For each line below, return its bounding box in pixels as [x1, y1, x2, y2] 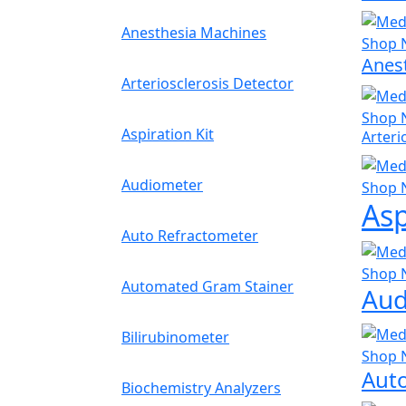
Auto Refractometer [121, 226, 258, 246]
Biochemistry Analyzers [121, 378, 281, 398]
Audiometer [121, 175, 203, 195]
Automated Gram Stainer [121, 276, 294, 296]
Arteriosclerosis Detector [121, 73, 294, 93]
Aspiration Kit [121, 124, 214, 144]
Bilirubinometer [121, 327, 229, 347]
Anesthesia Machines [121, 23, 266, 43]
